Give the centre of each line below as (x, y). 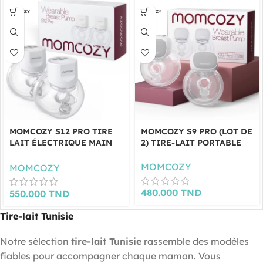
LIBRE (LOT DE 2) (45, 154)
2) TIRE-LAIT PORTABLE (191, 143)
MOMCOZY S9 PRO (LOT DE (196, 132)
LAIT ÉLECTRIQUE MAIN (61, 143)
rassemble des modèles (195, 241)
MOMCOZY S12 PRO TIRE (61, 132)
